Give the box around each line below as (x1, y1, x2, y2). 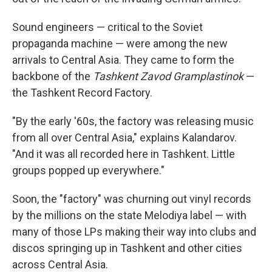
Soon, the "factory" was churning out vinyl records (12, 192, 251, 205)
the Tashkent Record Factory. (12, 86, 152, 99)
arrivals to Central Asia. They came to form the (12, 53, 234, 66)
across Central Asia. (12, 258, 108, 271)
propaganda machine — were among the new (12, 37, 228, 50)
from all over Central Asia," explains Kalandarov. (12, 131, 237, 144)
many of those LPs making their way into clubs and (12, 225, 256, 238)
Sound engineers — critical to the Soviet (12, 21, 203, 33)
